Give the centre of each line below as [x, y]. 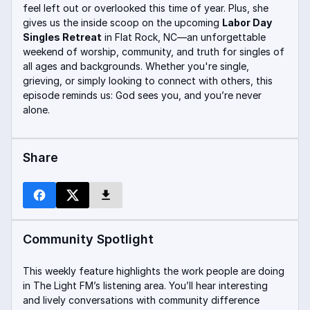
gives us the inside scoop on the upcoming [122, 22]
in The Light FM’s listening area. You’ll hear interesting [145, 285]
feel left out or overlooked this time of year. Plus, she [146, 8]
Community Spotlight [88, 239]
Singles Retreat [62, 37]
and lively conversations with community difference [141, 300]
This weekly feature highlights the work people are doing [154, 271]
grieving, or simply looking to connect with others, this [148, 81]
